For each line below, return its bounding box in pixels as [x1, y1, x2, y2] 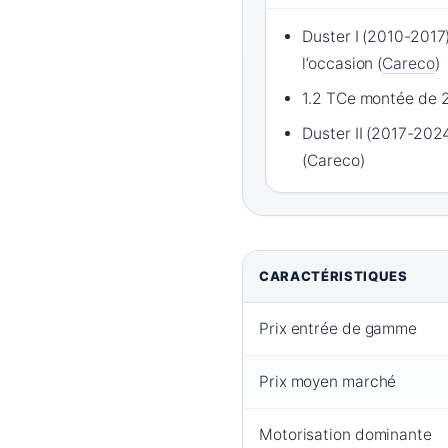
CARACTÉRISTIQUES [259, 268, 408, 285]
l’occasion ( [302, 54, 383, 74]
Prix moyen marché [259, 372, 397, 392]
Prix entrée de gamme [259, 319, 417, 339]
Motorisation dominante [259, 425, 432, 445]
